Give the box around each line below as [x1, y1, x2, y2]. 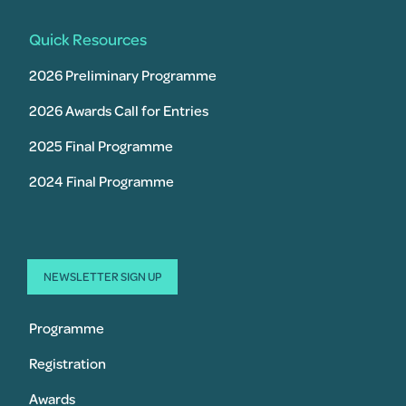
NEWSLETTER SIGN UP [43, 268, 161, 285]
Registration [29, 353, 106, 373]
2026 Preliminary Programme [29, 65, 217, 85]
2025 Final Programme [29, 136, 173, 156]
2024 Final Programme [29, 171, 174, 191]
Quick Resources [29, 28, 147, 51]
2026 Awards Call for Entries [29, 101, 208, 121]
